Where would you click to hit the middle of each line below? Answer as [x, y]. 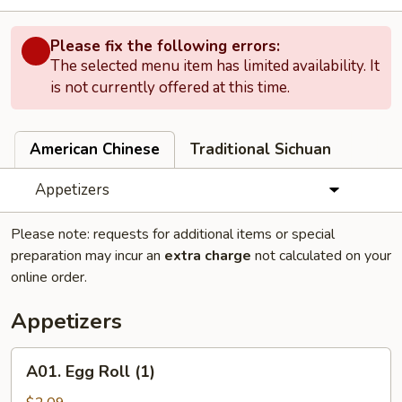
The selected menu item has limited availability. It [215, 66]
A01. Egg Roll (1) [91, 371]
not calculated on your [321, 256]
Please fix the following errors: [165, 46]
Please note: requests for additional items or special [173, 234]
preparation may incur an [87, 256]
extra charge [208, 256]
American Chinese [95, 149]
